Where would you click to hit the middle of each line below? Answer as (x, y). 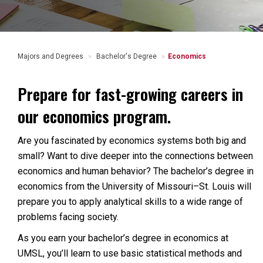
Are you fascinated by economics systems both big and (132, 141)
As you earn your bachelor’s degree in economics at (123, 238)
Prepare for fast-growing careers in (130, 94)
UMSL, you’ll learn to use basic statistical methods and (130, 253)
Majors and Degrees (50, 56)
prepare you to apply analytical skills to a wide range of (130, 202)
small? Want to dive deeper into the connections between (135, 156)
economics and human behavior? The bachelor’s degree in (136, 171)
